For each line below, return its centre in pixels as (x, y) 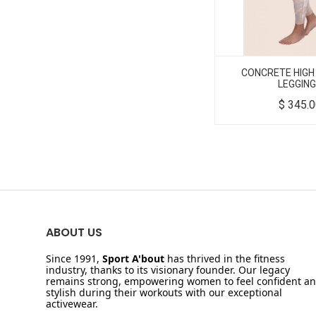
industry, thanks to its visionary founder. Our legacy (168, 270)
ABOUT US (74, 233)
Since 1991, (74, 259)
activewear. (73, 304)
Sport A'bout (135, 259)
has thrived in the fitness (226, 259)
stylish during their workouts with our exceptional (164, 293)
